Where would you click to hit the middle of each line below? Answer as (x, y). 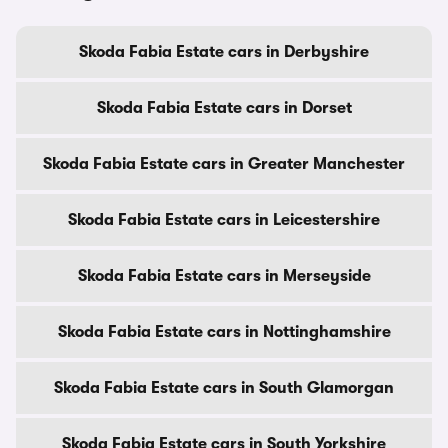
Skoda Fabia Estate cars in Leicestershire (224, 220)
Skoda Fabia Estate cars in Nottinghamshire (224, 332)
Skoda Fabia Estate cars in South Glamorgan (224, 388)
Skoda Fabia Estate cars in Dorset (224, 108)
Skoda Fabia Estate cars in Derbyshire (224, 52)
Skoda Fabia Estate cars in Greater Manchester (224, 164)
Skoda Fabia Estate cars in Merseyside (224, 276)
